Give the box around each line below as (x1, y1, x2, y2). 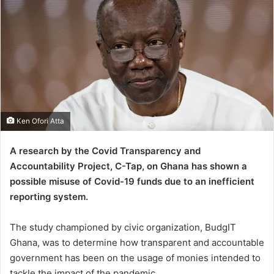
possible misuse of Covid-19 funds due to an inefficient (10, 176, 254, 188)
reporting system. (10, 191, 88, 203)
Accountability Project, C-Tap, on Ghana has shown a (10, 160, 247, 172)
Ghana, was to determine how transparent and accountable (10, 237, 264, 249)
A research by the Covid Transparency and (10, 145, 201, 157)
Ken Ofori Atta (15, 117, 64, 126)
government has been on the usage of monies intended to (10, 252, 261, 264)
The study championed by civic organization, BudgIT (10, 221, 236, 234)
